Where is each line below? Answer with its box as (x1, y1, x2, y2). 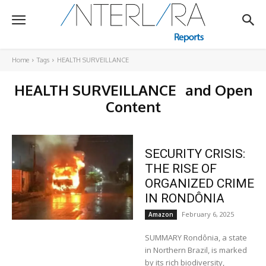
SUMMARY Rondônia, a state (145, 232, 183, 243)
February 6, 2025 (182, 209, 234, 218)
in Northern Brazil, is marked (145, 244, 247, 255)
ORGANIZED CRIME (145, 176, 254, 191)
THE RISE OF (145, 161, 217, 176)
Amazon (148, 210, 173, 218)
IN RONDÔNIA (145, 191, 224, 205)
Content (105, 97, 161, 116)
